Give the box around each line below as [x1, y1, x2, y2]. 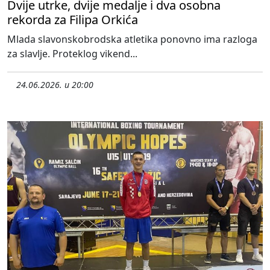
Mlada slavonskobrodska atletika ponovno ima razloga [7, 32, 257, 46]
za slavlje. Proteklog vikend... [7, 46, 137, 60]
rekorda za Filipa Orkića [7, 11, 138, 28]
